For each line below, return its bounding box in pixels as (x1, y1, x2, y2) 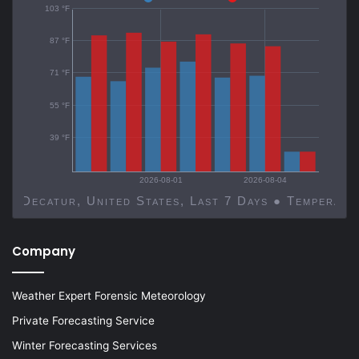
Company (12, 243, 75, 260)
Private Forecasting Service (12, 314, 155, 328)
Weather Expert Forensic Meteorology (12, 289, 206, 303)
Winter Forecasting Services (12, 339, 157, 353)
